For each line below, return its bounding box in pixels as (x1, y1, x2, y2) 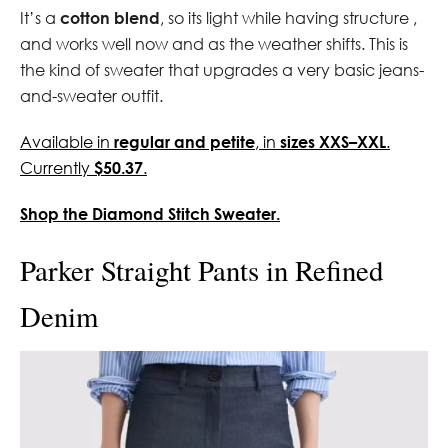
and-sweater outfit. (20, 85, 163, 106)
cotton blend (60, 7, 160, 27)
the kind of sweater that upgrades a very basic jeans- (20, 59, 424, 80)
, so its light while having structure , (160, 7, 417, 28)
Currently (20, 157, 94, 178)
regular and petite (114, 131, 255, 151)
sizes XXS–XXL (280, 131, 386, 151)
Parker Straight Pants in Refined (20, 250, 383, 289)
